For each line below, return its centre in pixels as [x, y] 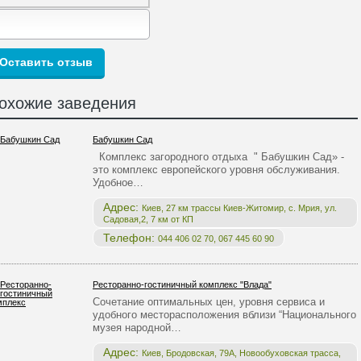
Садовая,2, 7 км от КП [148, 219]
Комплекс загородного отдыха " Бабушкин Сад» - [218, 157]
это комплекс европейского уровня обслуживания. [216, 170]
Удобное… [118, 183]
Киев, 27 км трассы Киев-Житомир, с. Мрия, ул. [239, 208]
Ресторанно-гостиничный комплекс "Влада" [182, 284]
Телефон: [131, 238]
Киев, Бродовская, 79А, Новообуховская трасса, [241, 353]
